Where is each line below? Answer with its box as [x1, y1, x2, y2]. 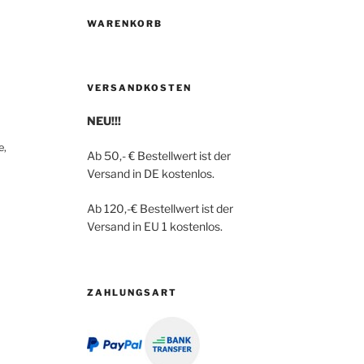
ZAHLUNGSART [87, 287, 178, 299]
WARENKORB [87, 18, 163, 30]
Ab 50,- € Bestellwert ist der [87, 149, 232, 163]
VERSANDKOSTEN [87, 82, 193, 94]
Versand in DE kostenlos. [87, 167, 215, 181]
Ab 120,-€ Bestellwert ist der [87, 201, 234, 216]
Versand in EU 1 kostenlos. [87, 219, 223, 234]
